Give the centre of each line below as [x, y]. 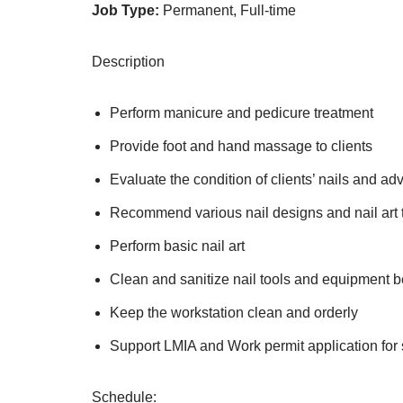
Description [128, 62]
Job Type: [125, 11]
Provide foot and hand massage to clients [241, 147]
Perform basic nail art [177, 246]
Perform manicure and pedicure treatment [242, 113]
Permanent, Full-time [228, 11]
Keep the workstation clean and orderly [234, 313]
